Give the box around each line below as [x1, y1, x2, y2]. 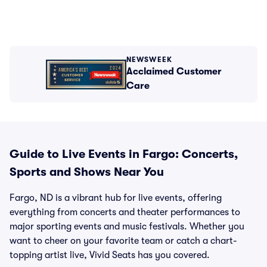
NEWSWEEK [126, 55, 173, 64]
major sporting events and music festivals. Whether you [10, 221, 244, 232]
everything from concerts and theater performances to [10, 207, 240, 218]
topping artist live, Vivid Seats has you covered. [10, 250, 210, 260]
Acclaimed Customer [126, 66, 222, 77]
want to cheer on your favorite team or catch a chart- [10, 235, 237, 246]
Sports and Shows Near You [10, 165, 164, 179]
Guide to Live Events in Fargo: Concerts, [10, 147, 238, 161]
